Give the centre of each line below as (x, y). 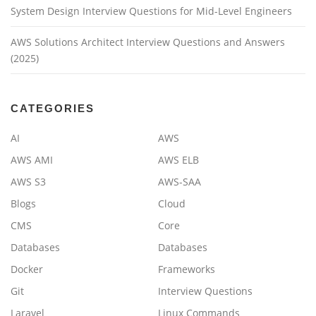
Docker (27, 269)
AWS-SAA (180, 182)
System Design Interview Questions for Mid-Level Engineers (151, 11)
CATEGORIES (53, 109)
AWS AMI (32, 160)
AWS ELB (178, 160)
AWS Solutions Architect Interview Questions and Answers (148, 42)
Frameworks (187, 269)
